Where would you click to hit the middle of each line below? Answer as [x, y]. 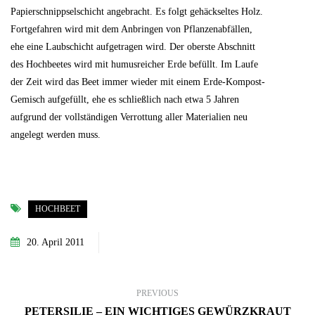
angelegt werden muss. [56, 135]
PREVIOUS [157, 293]
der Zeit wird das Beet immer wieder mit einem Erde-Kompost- [138, 82]
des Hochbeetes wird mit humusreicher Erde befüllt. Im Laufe [134, 64]
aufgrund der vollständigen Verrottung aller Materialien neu [129, 117]
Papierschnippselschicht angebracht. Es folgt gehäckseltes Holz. [137, 12]
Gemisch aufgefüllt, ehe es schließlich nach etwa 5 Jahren [125, 99]
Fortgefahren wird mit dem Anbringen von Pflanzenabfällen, [131, 29]
